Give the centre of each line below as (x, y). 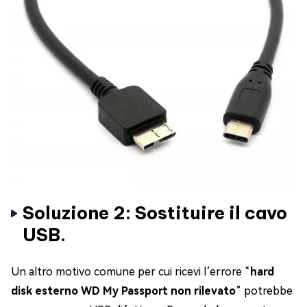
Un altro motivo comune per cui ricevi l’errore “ (131, 272)
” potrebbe (264, 291)
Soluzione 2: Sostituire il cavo (155, 213)
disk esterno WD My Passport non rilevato (123, 291)
